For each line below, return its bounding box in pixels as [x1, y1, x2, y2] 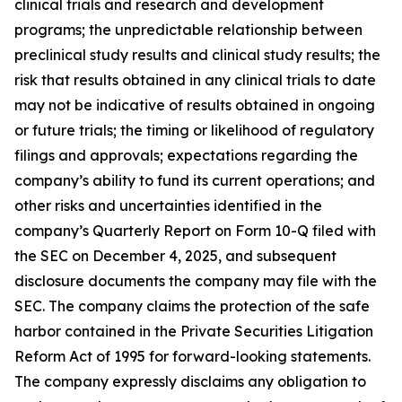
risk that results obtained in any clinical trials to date [14, 71, 376, 89]
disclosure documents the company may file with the [14, 272, 377, 290]
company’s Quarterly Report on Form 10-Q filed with [14, 222, 376, 240]
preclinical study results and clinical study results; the [14, 46, 380, 64]
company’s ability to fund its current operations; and [14, 171, 375, 189]
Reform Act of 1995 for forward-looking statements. [14, 347, 371, 365]
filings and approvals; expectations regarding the [14, 146, 358, 164]
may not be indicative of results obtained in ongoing [14, 96, 375, 114]
